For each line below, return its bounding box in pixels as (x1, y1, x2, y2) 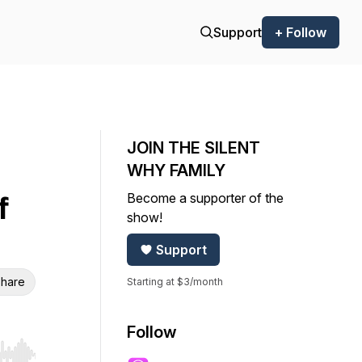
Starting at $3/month (127, 276, 223, 288)
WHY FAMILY (127, 161, 225, 180)
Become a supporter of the (127, 190, 284, 206)
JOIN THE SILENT (127, 138, 260, 158)
